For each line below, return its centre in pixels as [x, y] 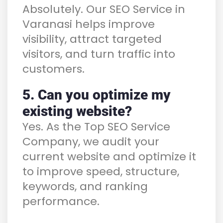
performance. [61, 201]
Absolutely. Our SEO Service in [104, 9]
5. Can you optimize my [97, 95]
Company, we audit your [91, 141]
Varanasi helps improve [89, 24]
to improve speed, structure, [101, 171]
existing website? [77, 111]
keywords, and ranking [85, 186]
